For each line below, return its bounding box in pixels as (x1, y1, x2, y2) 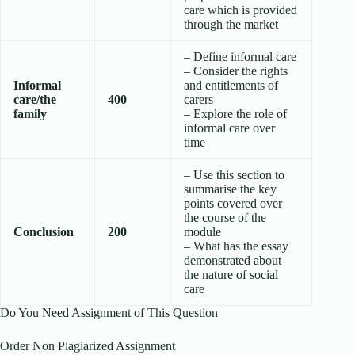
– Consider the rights (184, 64, 288, 78)
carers (184, 93, 213, 107)
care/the (13, 93, 56, 107)
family (13, 107, 47, 121)
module (184, 225, 221, 239)
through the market (184, 17, 278, 32)
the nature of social (184, 268, 278, 282)
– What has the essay (184, 239, 288, 254)
